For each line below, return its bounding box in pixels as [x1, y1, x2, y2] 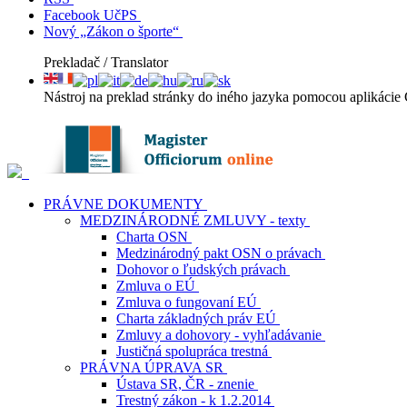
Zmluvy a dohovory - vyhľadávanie [116, 327, 322, 342]
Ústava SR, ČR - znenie [116, 376, 254, 392]
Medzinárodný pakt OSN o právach [116, 245, 322, 261]
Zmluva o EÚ [116, 278, 195, 293]
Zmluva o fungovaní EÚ [116, 294, 257, 310]
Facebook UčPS [44, 7, 137, 23]
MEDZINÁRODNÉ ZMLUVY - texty [80, 213, 306, 228]
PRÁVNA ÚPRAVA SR [80, 360, 223, 375]
